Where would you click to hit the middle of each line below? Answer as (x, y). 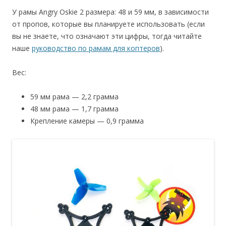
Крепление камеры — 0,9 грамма (87, 121)
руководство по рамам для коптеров (96, 48)
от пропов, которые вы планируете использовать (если (108, 24)
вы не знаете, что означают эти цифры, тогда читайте (107, 36)
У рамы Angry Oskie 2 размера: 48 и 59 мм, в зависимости (110, 12)
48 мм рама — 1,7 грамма (74, 108)
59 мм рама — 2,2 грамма (74, 96)
